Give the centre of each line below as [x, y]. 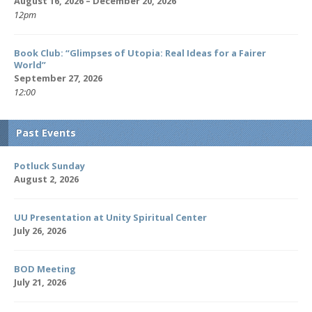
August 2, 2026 [46, 179]
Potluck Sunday [49, 166]
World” [30, 65]
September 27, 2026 [58, 78]
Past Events [46, 133]
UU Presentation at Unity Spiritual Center [110, 217]
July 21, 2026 [40, 282]
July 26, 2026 [40, 231]
